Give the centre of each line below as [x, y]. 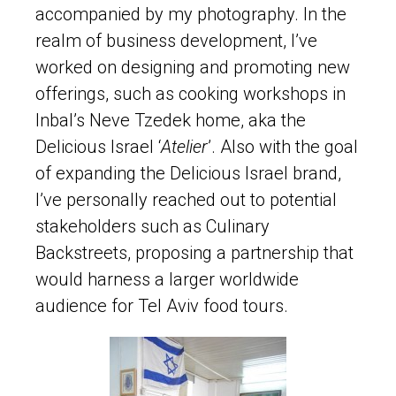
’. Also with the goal [283, 146]
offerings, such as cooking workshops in [190, 93]
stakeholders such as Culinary [152, 226]
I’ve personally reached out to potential [186, 199]
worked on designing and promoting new [193, 67]
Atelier [184, 146]
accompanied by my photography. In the [191, 14]
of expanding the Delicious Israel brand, [188, 173]
